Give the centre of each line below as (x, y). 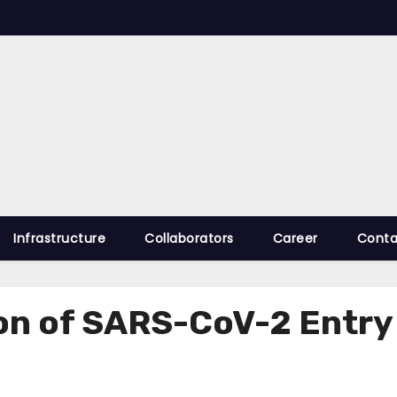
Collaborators (189, 238)
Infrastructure (59, 238)
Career (295, 238)
